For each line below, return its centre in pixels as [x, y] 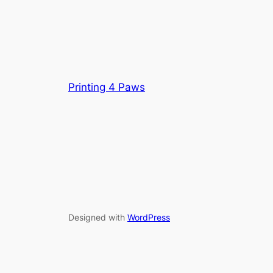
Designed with [98, 217]
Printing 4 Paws [107, 87]
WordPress [149, 217]
